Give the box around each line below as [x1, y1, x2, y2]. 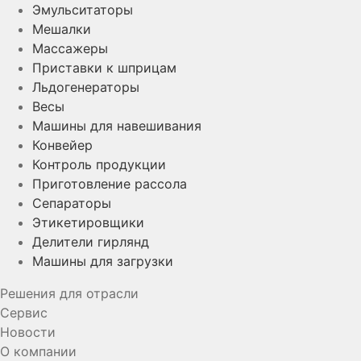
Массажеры [32, 39, 108, 56]
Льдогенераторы [32, 78, 139, 95]
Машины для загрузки [32, 252, 173, 269]
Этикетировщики [32, 214, 144, 230]
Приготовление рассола [32, 175, 187, 192]
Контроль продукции [32, 156, 166, 172]
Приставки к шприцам [32, 59, 176, 76]
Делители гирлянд [32, 233, 149, 250]
